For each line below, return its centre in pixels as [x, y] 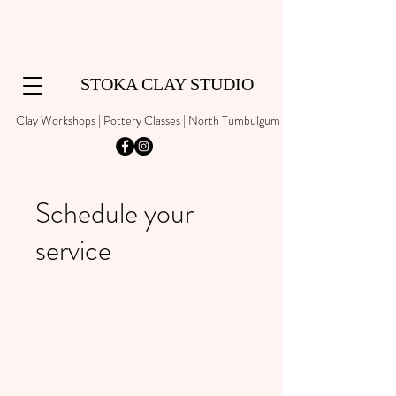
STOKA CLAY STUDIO [158, 84]
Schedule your [114, 213]
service [73, 250]
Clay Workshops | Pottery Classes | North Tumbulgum [148, 120]
